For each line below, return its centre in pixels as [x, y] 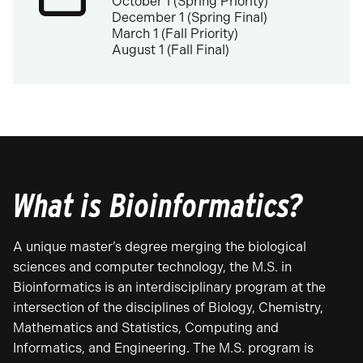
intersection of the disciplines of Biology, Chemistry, [168, 307]
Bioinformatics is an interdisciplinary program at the [169, 287]
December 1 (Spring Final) [190, 17]
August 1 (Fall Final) [171, 50]
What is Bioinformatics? [158, 206]
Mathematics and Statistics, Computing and [146, 328]
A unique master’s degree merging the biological [160, 247]
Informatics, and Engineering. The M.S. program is [163, 348]
